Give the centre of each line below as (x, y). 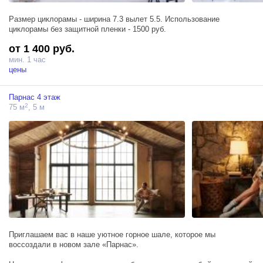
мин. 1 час (27, 60)
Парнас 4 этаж (35, 97)
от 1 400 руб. (42, 49)
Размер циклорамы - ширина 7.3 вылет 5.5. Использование (114, 19)
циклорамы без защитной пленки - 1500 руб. (87, 29)
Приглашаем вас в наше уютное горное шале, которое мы (112, 234)
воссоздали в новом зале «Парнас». (74, 244)
